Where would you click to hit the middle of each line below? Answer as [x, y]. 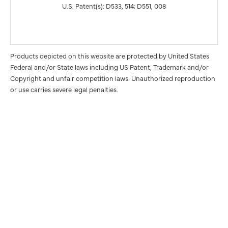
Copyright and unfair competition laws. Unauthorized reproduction [113, 78]
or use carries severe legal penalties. [64, 89]
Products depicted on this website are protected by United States [110, 55]
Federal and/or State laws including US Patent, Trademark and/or [109, 66]
